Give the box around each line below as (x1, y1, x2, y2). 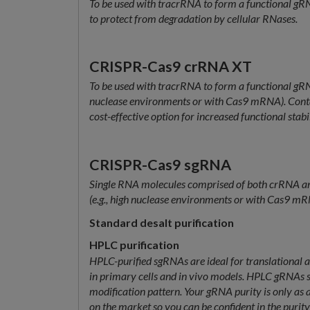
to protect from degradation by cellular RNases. (89, 11, 298, 25)
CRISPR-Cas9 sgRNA (89, 156, 231, 174)
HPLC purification (89, 238, 179, 252)
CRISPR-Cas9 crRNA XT (89, 57, 252, 76)
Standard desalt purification (89, 215, 234, 229)
